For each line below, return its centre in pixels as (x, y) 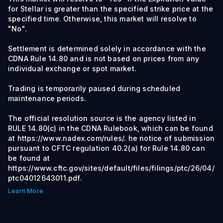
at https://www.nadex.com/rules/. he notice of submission (111, 138)
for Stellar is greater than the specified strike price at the (111, 9)
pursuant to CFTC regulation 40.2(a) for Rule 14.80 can (107, 148)
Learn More (26, 191)
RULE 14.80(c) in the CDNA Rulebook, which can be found (111, 128)
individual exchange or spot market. (72, 68)
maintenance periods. (47, 98)
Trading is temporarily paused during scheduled (94, 88)
